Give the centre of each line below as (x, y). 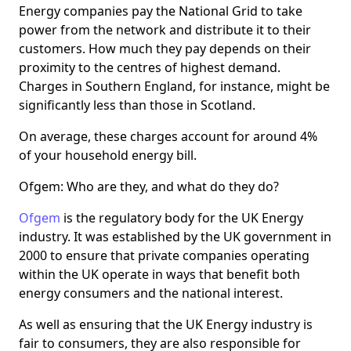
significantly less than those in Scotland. (137, 105)
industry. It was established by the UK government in (175, 237)
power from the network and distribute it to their (165, 30)
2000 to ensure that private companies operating (164, 256)
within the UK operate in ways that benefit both (159, 275)
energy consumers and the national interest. (151, 293)
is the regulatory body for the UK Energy (182, 218)
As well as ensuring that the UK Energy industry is (166, 325)
